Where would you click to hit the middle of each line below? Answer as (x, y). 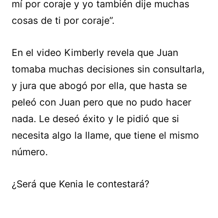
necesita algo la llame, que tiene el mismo (105, 135)
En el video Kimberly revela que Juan (95, 53)
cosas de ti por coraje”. (63, 20)
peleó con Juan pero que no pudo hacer (101, 102)
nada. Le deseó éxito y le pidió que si (95, 119)
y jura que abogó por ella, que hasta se (99, 86)
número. (30, 152)
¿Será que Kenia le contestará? (81, 184)
